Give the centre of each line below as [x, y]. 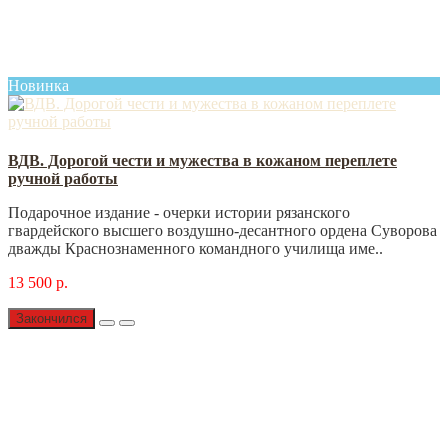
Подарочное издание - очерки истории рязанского [179, 212]
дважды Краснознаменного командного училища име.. [195, 248]
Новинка [38, 85]
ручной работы [63, 178]
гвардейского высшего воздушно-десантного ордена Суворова [222, 230]
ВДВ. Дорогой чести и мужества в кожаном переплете [202, 160]
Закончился [51, 318]
